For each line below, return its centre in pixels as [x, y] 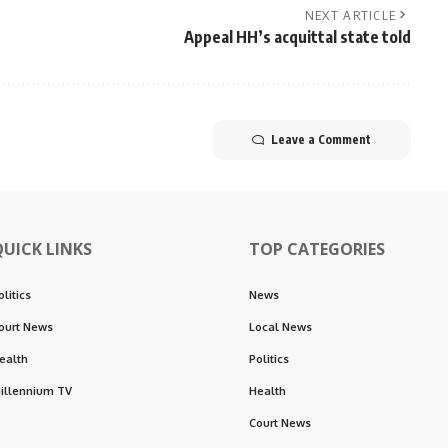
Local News [280, 327]
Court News [280, 423]
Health [267, 391]
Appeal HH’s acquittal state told [297, 37]
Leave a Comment [320, 140]
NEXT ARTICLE [350, 15]
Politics [269, 359]
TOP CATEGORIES [317, 249]
